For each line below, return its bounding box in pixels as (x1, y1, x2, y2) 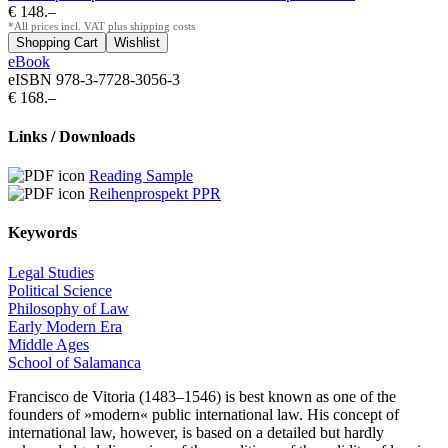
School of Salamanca (8, 353, 141, 371)
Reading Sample (89, 167, 193, 185)
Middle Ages (8, 335, 89, 353)
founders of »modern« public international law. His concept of (8, 405, 399, 423)
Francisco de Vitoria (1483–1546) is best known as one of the (8, 387, 396, 405)
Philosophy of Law (8, 299, 129, 317)
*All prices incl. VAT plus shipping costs (8, 20, 195, 32)
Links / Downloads (8, 127, 135, 145)
